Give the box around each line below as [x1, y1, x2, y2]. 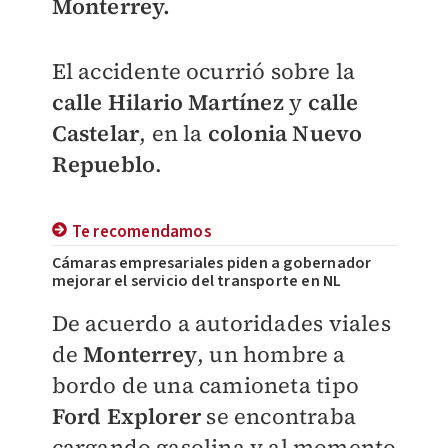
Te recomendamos [71, 220, 212, 244]
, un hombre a [196, 339, 346, 369]
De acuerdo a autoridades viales [51, 308, 391, 338]
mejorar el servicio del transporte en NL [51, 270, 342, 292]
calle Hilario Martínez [51, 87, 290, 117]
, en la [139, 118, 208, 148]
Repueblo [51, 149, 156, 179]
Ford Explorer [51, 401, 207, 431]
